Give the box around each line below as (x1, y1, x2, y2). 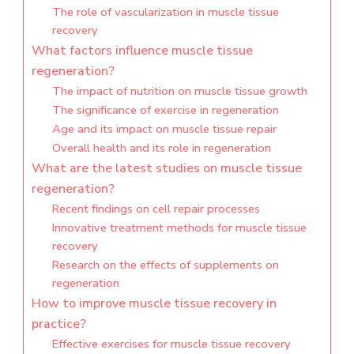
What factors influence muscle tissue (32, 42, 253, 60)
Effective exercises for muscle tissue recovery (51, 336, 291, 352)
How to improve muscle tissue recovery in (32, 295, 277, 313)
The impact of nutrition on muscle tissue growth (51, 83, 307, 100)
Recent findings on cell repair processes (51, 201, 260, 217)
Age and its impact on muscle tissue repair (51, 121, 277, 137)
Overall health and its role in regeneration (51, 140, 271, 156)
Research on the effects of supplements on (51, 257, 279, 273)
